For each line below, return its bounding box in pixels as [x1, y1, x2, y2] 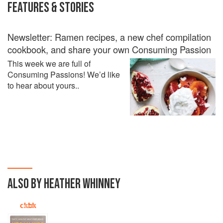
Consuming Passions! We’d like [7, 68, 120, 80]
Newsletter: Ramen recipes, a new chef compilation [7, 30, 211, 43]
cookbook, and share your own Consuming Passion [7, 42, 211, 56]
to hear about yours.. [7, 79, 79, 91]
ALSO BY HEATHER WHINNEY [7, 175, 120, 192]
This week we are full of [7, 57, 91, 69]
